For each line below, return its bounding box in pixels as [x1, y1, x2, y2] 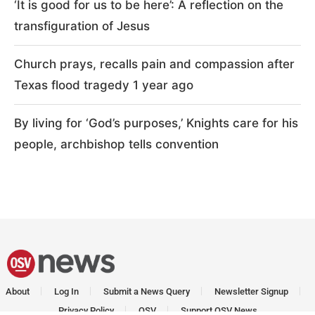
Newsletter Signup [214, 285, 288, 297]
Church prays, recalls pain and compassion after [14, 56, 295, 71]
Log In [54, 285, 79, 297]
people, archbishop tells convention [14, 136, 219, 151]
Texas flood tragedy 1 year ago [14, 77, 193, 92]
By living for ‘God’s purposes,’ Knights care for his [14, 115, 298, 130]
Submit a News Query [103, 285, 190, 297]
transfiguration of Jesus [14, 18, 150, 33]
